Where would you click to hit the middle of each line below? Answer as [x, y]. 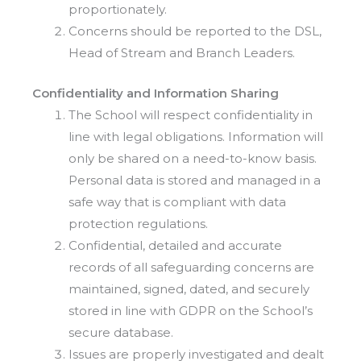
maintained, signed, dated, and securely [189, 288]
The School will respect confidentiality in [191, 114]
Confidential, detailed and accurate [175, 245]
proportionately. [118, 10]
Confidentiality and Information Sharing [156, 93]
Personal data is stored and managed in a [195, 180]
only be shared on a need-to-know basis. [193, 158]
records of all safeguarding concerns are [191, 267]
